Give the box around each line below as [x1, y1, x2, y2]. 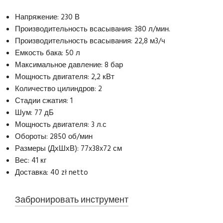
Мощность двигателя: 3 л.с [15, 119, 107, 131]
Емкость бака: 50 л [15, 47, 81, 59]
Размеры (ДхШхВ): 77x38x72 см [15, 143, 122, 155]
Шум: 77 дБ [15, 107, 54, 119]
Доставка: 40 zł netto [15, 167, 89, 179]
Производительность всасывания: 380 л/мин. [15, 23, 171, 35]
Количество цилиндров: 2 [15, 83, 103, 95]
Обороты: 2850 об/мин [15, 131, 93, 143]
